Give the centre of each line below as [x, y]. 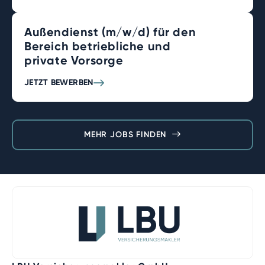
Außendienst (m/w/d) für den [110, 32]
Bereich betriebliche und [98, 46]
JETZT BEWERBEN [59, 83]
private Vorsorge [74, 60]
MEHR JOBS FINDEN [125, 135]
